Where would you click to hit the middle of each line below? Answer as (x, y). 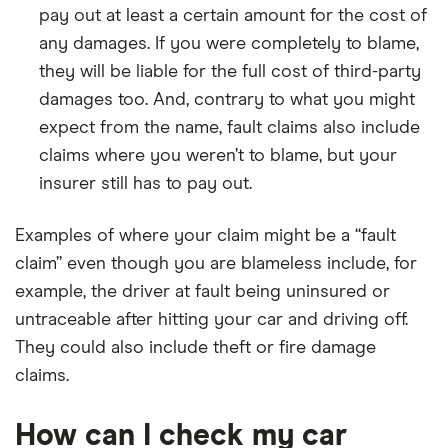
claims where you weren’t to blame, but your (218, 155)
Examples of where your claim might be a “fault (205, 235)
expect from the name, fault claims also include (229, 127)
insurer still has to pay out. (145, 183)
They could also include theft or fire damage (195, 347)
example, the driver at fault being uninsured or (202, 291)
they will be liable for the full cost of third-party (230, 71)
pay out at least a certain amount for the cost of (233, 15)
